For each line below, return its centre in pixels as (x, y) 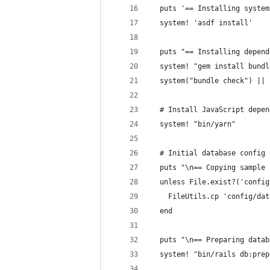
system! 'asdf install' (202, 23)
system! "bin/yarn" (193, 124)
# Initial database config (208, 153)
